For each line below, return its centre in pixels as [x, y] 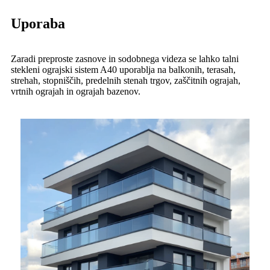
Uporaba [38, 24]
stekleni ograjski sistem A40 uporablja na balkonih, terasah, [123, 70]
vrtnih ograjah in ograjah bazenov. [76, 92]
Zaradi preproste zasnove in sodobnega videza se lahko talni [125, 59]
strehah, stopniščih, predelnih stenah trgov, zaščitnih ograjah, [126, 81]
